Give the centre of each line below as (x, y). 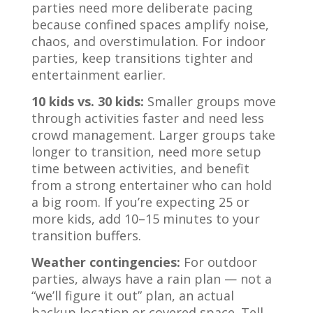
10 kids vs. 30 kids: (87, 101)
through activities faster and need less (147, 118)
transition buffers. (86, 235)
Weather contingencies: (105, 262)
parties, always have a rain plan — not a (151, 279)
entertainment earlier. (98, 75)
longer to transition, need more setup (146, 152)
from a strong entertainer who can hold (151, 185)
